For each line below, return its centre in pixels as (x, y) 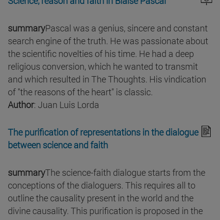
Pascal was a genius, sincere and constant (126, 28)
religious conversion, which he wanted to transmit (103, 67)
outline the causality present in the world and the (101, 198)
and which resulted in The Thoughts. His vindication (107, 79)
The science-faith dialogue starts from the (125, 173)
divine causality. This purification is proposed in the (105, 211)
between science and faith (58, 145)
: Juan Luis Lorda (67, 105)
